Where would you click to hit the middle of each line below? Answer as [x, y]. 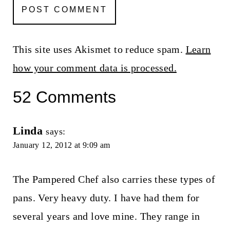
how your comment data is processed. [94, 68]
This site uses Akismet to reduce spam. [99, 49]
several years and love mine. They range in [106, 216]
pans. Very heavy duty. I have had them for [106, 197]
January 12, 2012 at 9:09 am [61, 145]
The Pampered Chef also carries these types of [114, 179]
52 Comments [64, 97]
